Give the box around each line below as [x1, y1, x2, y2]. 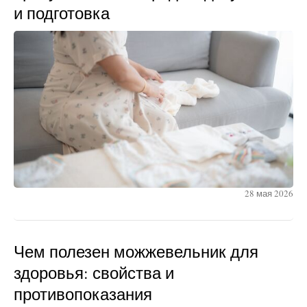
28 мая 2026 [245, 187, 293, 200]
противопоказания [14, 283, 152, 306]
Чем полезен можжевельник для [14, 241, 258, 263]
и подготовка [14, 1, 110, 24]
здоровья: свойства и [14, 262, 174, 284]
